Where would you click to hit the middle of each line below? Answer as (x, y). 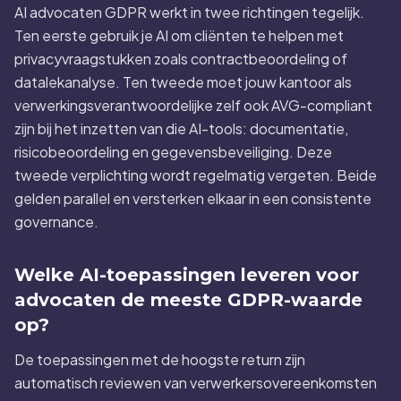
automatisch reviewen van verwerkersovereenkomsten (196, 383)
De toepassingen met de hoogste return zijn (160, 359)
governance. (56, 222)
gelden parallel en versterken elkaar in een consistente (193, 198)
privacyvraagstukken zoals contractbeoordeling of (181, 59)
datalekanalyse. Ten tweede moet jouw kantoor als (183, 82)
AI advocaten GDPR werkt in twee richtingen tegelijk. (189, 12)
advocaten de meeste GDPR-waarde (188, 300)
